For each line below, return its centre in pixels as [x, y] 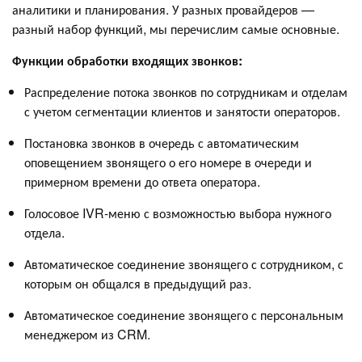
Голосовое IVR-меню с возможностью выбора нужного [178, 213]
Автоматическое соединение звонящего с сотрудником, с [184, 264]
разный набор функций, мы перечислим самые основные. [176, 29]
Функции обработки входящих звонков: [127, 61]
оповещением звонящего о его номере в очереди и [168, 162]
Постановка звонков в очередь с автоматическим [162, 143]
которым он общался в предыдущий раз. [138, 284]
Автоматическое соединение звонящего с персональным [184, 315]
